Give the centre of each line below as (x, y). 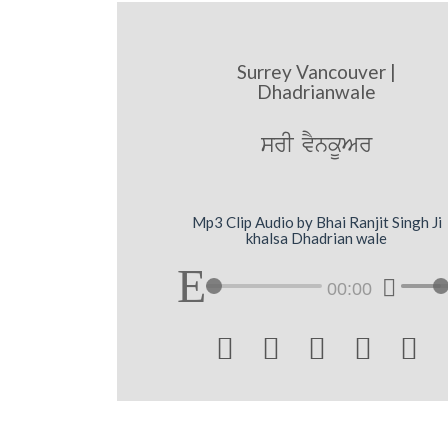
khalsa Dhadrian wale (317, 237)
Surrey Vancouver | (317, 72)
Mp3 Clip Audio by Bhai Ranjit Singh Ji (316, 221)
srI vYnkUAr (317, 146)
